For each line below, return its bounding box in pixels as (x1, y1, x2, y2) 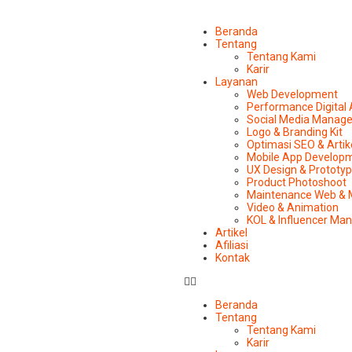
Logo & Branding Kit (247, 126, 343, 138)
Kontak (215, 251, 250, 264)
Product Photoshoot (247, 176, 346, 189)
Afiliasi (215, 239, 248, 251)
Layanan (215, 75, 258, 88)
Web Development (247, 88, 338, 101)
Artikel (215, 226, 247, 239)
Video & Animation (247, 201, 339, 214)
